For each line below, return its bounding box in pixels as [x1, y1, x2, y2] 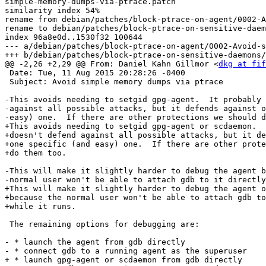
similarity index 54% [5, 6, 100, 15]
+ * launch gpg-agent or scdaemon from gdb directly [5, 255, 242, 265]
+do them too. [5, 148, 66, 158]
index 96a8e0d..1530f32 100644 [5, 33, 142, 42]
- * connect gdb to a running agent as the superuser [5, 246, 247, 256]
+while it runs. [5, 202, 76, 211]
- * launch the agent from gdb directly [5, 237, 185, 247]
